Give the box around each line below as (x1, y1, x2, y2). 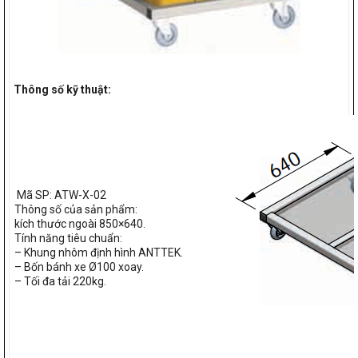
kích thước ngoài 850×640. (14, 217, 145, 231)
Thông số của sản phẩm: (14, 203, 137, 217)
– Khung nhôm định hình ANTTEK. (14, 246, 183, 260)
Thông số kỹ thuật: (14, 83, 111, 97)
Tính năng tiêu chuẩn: (14, 232, 122, 245)
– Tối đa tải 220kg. (14, 275, 106, 288)
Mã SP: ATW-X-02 (17, 189, 106, 202)
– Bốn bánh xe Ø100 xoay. (14, 261, 144, 274)
